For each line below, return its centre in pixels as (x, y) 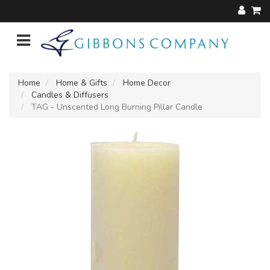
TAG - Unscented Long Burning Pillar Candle (116, 107)
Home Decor (147, 83)
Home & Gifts (82, 83)
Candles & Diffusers (70, 95)
